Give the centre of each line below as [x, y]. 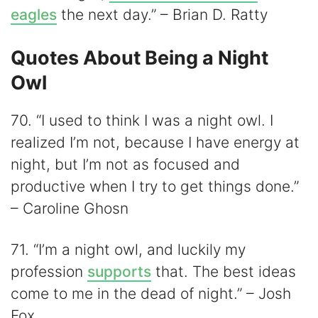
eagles [34, 15]
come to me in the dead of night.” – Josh [151, 294]
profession [49, 272]
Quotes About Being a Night [139, 57]
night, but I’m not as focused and [125, 164]
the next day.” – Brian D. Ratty [162, 15]
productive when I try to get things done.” [155, 186]
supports [119, 272]
